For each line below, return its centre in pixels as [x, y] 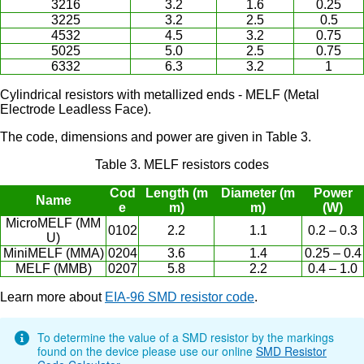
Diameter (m [258, 193]
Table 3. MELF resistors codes [182, 164]
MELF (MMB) [53, 268]
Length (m [176, 193]
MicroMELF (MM [53, 223]
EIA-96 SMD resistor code [180, 297]
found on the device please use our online [147, 351]
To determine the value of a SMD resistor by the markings [186, 337]
